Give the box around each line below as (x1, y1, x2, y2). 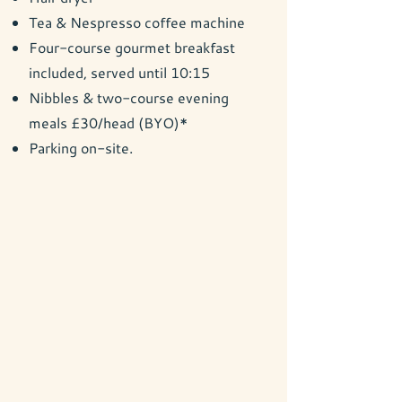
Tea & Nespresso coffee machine (29, 13, 245, 31)
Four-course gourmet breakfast (29, 38, 235, 57)
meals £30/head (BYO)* (29, 113, 188, 132)
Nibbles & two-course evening (29, 88, 229, 107)
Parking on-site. (29, 138, 133, 157)
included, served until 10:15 (29, 63, 210, 82)
